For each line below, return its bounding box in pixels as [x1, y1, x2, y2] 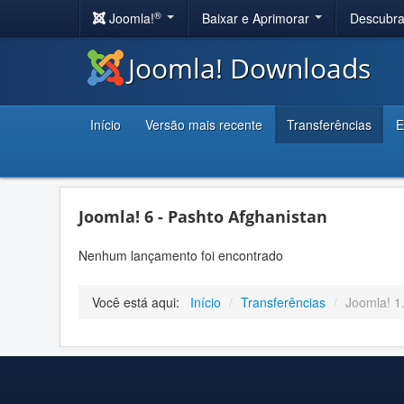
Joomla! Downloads [128, 50, 371, 87]
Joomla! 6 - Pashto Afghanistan [78, 206, 327, 227]
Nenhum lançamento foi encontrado [78, 245, 283, 264]
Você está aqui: [92, 292, 187, 311]
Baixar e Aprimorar [202, 9, 313, 27]
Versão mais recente [145, 115, 262, 133]
